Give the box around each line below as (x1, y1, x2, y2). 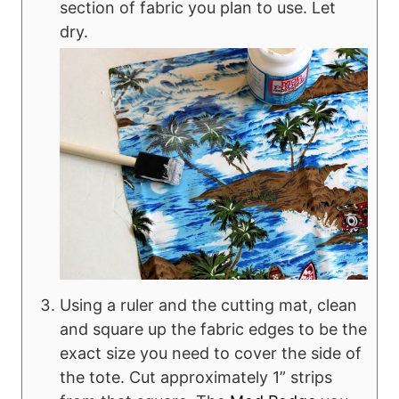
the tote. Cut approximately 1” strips (60, 367, 332, 387)
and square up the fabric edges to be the (60, 319, 367, 338)
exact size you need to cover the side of (60, 343, 362, 362)
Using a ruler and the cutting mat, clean (60, 295, 357, 314)
